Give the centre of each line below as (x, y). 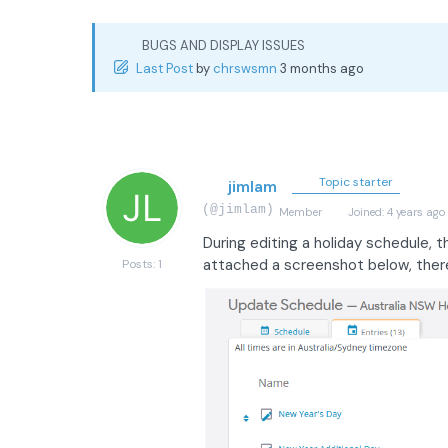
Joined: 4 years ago (394, 212)
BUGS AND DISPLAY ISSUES (223, 45)
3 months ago (322, 68)
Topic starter (354, 182)
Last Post (164, 68)
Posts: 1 (142, 264)
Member (300, 212)
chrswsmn (245, 68)
